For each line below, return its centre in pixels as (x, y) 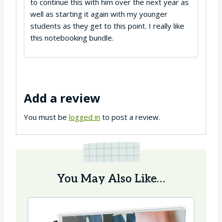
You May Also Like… (111, 179)
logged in (84, 117)
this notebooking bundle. (72, 38)
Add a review (62, 98)
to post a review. (130, 117)
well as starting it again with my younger (99, 14)
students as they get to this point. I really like (107, 26)
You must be (46, 117)
